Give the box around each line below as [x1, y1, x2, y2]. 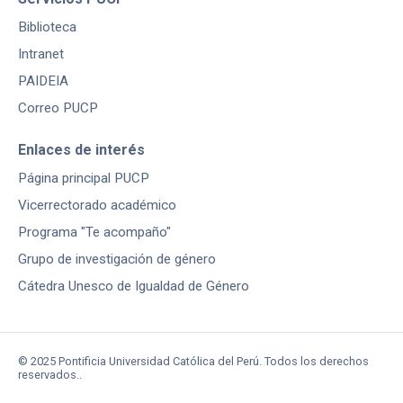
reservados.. [18, 367, 82, 381]
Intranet [18, 45, 64, 62]
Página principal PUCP [18, 169, 149, 186]
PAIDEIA [18, 72, 68, 89]
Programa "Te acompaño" [18, 223, 171, 240]
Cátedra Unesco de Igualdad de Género [18, 277, 249, 294]
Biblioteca [18, 18, 76, 35]
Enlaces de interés [18, 140, 145, 158]
